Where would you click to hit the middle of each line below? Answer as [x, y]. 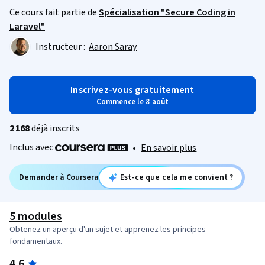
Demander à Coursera [59, 178]
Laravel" [27, 27]
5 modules [36, 217]
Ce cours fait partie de [54, 12]
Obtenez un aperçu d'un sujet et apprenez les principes [108, 230]
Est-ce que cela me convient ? [177, 178]
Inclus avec [32, 147]
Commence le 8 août [132, 102]
